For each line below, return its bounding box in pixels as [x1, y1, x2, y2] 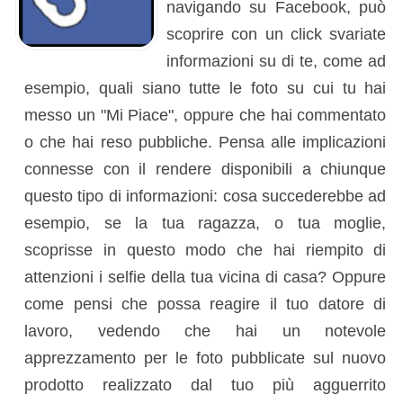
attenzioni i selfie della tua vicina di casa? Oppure [24, 267, 387, 286]
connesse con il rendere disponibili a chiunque [24, 159, 387, 178]
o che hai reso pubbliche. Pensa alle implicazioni [24, 132, 387, 151]
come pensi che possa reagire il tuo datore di [24, 294, 387, 313]
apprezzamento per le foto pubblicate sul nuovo [24, 348, 387, 367]
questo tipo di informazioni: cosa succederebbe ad [24, 186, 387, 205]
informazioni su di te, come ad [166, 51, 387, 70]
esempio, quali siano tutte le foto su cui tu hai [24, 78, 387, 97]
